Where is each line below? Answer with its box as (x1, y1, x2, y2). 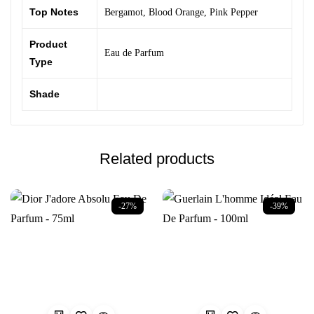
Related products (100, 150, 214, 168)
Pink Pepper (210, 7, 258, 18)
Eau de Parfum (104, 48, 164, 59)
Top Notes (29, 6, 78, 18)
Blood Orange (149, 7, 204, 18)
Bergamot (104, 7, 143, 18)
